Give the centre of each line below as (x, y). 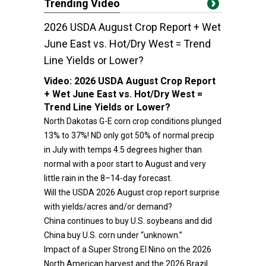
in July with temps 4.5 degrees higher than (123, 150)
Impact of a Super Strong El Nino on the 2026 (128, 249)
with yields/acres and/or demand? (108, 207)
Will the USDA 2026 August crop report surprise (132, 192)
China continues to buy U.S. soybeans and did (128, 221)
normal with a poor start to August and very (125, 164)
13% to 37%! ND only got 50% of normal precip (129, 135)
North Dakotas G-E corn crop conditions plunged (133, 121)
